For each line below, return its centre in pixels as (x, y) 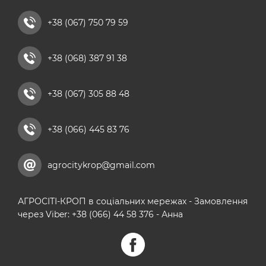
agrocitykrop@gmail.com (101, 165)
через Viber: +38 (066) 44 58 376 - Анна (100, 214)
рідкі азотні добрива (50, 18)
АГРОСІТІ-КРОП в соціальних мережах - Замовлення (133, 201)
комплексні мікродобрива (62, 39)
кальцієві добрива (46, 61)
